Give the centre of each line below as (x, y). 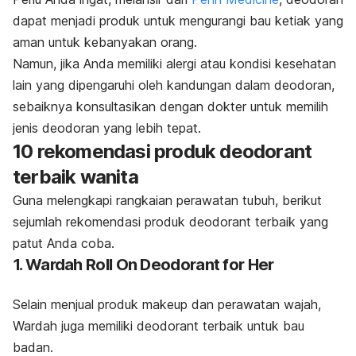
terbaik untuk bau (253, 325)
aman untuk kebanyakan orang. (105, 42)
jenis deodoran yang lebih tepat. (107, 128)
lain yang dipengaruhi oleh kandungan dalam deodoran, (174, 85)
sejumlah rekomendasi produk (101, 221)
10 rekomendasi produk (116, 151)
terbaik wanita (75, 176)
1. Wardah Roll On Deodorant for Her (143, 264)
